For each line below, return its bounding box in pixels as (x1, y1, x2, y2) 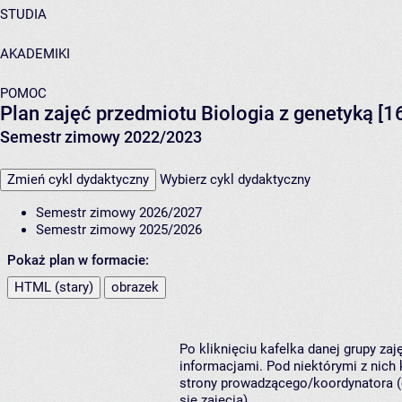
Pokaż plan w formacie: (7, 252, 149, 269)
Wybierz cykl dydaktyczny (160, 171, 310, 188)
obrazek (111, 279, 159, 296)
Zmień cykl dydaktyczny (7, 171, 149, 188)
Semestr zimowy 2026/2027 (36, 205, 202, 222)
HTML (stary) (14, 279, 93, 296)
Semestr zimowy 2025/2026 (36, 222, 202, 239)
